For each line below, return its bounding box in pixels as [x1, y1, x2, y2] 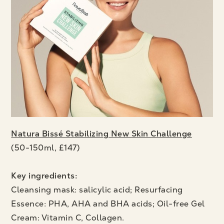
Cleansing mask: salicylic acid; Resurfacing [11, 184, 183, 195]
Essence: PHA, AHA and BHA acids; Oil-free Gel [11, 198, 205, 209]
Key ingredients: [11, 170, 77, 181]
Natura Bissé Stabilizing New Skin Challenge [11, 128, 192, 139]
